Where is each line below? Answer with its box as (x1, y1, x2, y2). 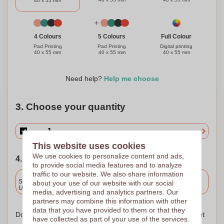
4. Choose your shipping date (15, 154, 127, 163)
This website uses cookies (32, 140, 145, 151)
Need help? (65, 74, 104, 82)
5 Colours (98, 33, 126, 40)
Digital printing (160, 43, 193, 49)
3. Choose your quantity (15, 101, 125, 112)
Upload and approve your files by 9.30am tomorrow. (18, 184, 158, 191)
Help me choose (103, 74, 159, 82)
